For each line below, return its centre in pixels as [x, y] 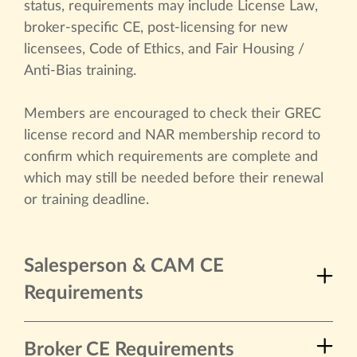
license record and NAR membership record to [172, 135]
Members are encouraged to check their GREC [173, 114]
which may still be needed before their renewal [174, 178]
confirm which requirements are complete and [171, 157]
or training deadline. [86, 200]
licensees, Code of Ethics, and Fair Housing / [164, 49]
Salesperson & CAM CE [124, 266]
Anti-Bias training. [80, 71]
